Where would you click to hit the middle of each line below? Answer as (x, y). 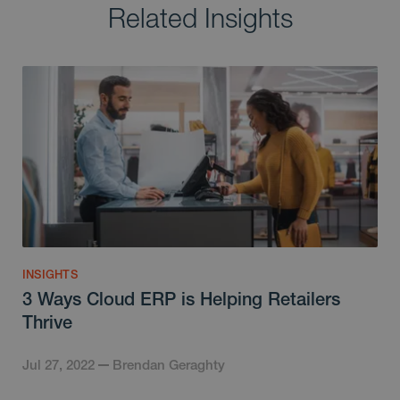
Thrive (47, 321)
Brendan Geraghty (169, 364)
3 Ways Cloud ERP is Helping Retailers (181, 298)
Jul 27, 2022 (58, 364)
